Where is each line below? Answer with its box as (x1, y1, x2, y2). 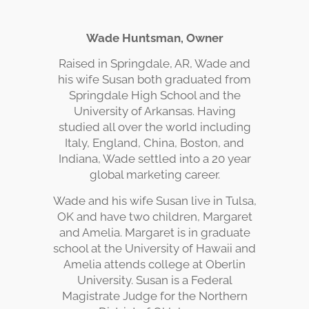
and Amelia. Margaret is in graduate (59, 225, 250, 239)
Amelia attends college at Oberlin (63, 257, 246, 271)
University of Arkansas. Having (73, 104, 236, 119)
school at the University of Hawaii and (53, 241, 256, 255)
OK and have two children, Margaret (57, 209, 252, 223)
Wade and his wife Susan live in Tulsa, (52, 193, 257, 208)
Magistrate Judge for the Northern (61, 288, 248, 303)
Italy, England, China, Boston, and (65, 136, 244, 150)
